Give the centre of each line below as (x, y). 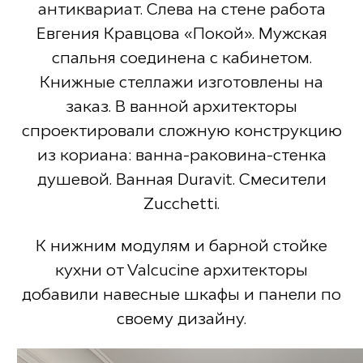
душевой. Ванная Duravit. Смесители (181, 179)
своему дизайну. (181, 318)
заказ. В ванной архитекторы (181, 106)
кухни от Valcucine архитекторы (181, 269)
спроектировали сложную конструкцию (181, 130)
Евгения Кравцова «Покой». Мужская (181, 33)
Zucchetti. (181, 203)
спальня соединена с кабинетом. (181, 57)
